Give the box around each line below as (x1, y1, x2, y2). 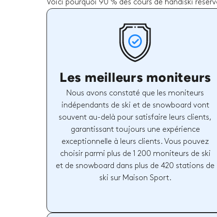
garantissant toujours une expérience (70, 125, 200, 133)
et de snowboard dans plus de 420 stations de (56, 162, 215, 170)
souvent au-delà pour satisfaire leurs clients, (59, 113, 212, 121)
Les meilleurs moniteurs (59, 69, 212, 85)
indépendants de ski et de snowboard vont (61, 101, 209, 109)
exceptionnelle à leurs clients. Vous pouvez (62, 138, 209, 145)
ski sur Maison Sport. (99, 174, 171, 182)
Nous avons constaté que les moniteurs (66, 89, 204, 97)
